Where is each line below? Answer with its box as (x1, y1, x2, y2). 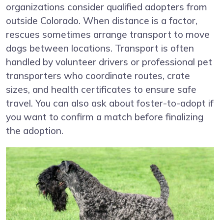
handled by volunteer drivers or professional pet (6, 56, 212, 68)
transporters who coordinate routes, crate (6, 70, 190, 82)
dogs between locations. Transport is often (6, 42, 194, 55)
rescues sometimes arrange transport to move (6, 28, 210, 41)
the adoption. (6, 125, 63, 137)
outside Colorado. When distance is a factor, (6, 15, 197, 27)
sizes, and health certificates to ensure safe (6, 83, 196, 96)
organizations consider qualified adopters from (6, 1, 207, 13)
